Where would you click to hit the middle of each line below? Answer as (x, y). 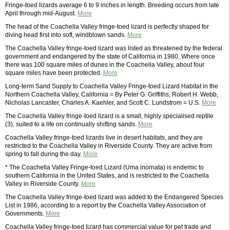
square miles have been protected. (54, 73)
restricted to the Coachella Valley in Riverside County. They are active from (109, 146)
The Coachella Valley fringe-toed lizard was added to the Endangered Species (114, 197)
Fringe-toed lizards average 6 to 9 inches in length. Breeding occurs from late (112, 5)
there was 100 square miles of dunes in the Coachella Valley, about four (105, 65)
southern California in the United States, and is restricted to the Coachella (107, 176)
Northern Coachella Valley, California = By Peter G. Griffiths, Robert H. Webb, (112, 94)
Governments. (25, 214)
